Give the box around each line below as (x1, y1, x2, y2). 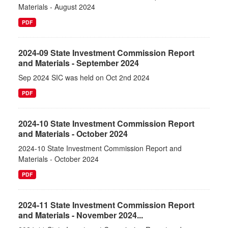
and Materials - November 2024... (18, 209, 143, 221)
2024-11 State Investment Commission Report (18, 199, 194, 211)
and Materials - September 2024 (18, 57, 139, 69)
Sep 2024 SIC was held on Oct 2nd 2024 (18, 72, 150, 82)
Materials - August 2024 (18, 2, 95, 12)
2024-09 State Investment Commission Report (18, 47, 194, 59)
